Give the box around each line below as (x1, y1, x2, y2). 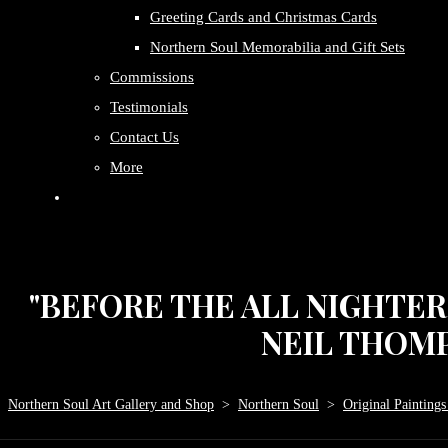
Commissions (110, 69, 194, 85)
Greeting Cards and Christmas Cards (150, 9, 377, 25)
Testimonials (110, 99, 188, 115)
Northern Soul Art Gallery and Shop (8, 397, 214, 412)
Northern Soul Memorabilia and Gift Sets (150, 39, 405, 55)
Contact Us (110, 129, 179, 145)
